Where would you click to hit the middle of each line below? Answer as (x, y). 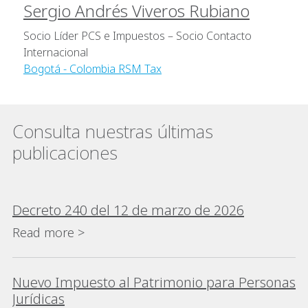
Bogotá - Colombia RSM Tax (92, 69)
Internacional (56, 53)
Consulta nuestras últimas (113, 132)
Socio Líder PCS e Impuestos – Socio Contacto (137, 36)
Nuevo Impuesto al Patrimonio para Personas (154, 283)
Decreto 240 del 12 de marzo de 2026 (128, 210)
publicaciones (65, 153)
